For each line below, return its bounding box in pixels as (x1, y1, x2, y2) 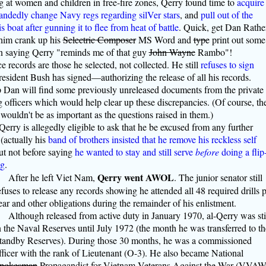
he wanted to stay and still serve (74, 145, 195, 159)
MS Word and (135, 33, 194, 46)
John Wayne (148, 46, 195, 59)
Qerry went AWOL (97, 170, 174, 185)
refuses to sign (200, 58, 254, 71)
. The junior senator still (173, 171, 262, 184)
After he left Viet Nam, (8, 171, 97, 184)
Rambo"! (195, 46, 232, 59)
